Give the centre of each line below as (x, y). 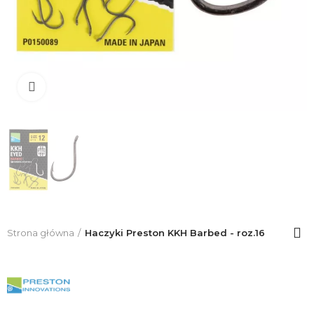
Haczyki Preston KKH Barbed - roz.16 (175, 232)
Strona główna (41, 232)
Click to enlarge (85, 87)
